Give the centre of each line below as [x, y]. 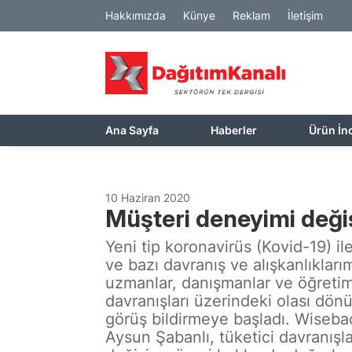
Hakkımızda [136, 15]
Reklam [252, 15]
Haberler [234, 130]
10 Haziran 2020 [148, 197]
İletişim [306, 15]
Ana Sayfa [132, 130]
